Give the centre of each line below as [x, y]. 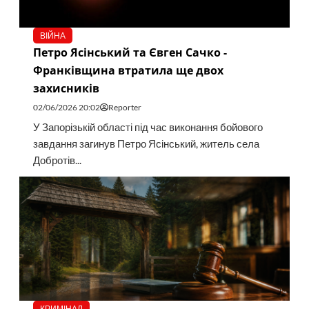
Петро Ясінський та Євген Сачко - [130, 53]
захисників [66, 89]
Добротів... [57, 161]
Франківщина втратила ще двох [128, 71]
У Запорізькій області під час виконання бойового [148, 128]
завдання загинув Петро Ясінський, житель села [146, 144]
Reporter [124, 108]
